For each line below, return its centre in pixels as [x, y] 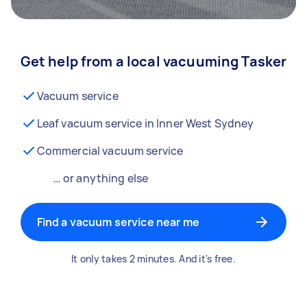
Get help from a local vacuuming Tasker [153, 61]
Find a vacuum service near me [118, 222]
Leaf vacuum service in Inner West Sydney [145, 123]
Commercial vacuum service [110, 151]
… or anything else [101, 178]
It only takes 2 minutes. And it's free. [153, 259]
